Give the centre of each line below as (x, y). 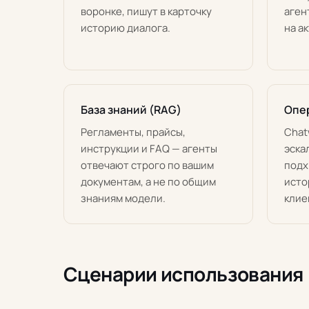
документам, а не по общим (148, 182)
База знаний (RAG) (131, 110)
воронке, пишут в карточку (146, 11)
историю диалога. (126, 28)
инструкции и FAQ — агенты (149, 149)
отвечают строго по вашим (147, 165)
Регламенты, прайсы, (133, 132)
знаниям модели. (123, 198)
